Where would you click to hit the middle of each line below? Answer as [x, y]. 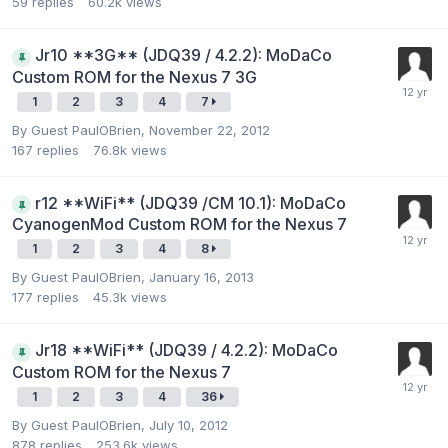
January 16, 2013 [201, 277]
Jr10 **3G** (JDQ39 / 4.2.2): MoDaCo [183, 55]
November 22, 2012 [209, 129]
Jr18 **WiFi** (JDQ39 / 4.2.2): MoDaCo [186, 350]
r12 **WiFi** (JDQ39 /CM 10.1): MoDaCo [190, 202]
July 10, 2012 [188, 424]
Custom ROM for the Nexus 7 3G [134, 76]
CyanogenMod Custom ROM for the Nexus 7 [179, 224]
